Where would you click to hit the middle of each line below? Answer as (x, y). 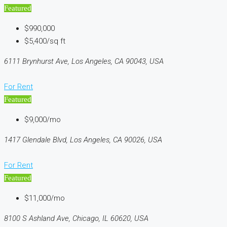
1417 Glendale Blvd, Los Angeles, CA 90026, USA (83, 140)
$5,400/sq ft (45, 41)
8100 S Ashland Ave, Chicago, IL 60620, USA (76, 218)
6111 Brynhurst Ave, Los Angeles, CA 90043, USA (84, 61)
